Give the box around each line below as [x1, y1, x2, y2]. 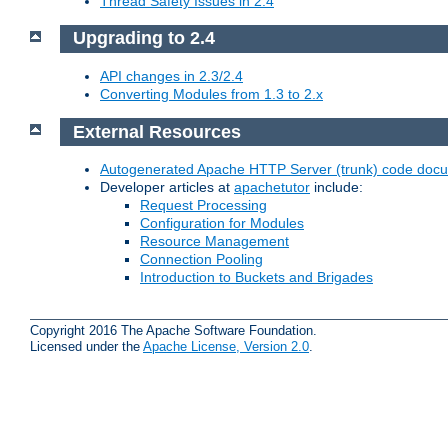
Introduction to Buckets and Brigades [140, 269, 373, 286]
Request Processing [140, 197, 267, 214]
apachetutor [234, 179, 310, 196]
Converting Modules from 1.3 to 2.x [100, 86, 323, 103]
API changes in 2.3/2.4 [100, 68, 243, 85]
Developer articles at [100, 179, 234, 196]
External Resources [72, 121, 241, 142]
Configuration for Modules [140, 215, 304, 232]
